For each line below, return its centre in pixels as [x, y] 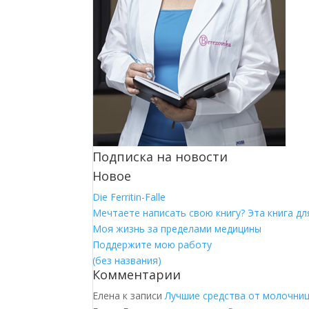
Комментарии [137, 275]
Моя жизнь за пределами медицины [177, 229]
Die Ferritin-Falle [129, 197]
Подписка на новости [160, 157]
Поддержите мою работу [152, 245]
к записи [143, 296]
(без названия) [127, 261]
